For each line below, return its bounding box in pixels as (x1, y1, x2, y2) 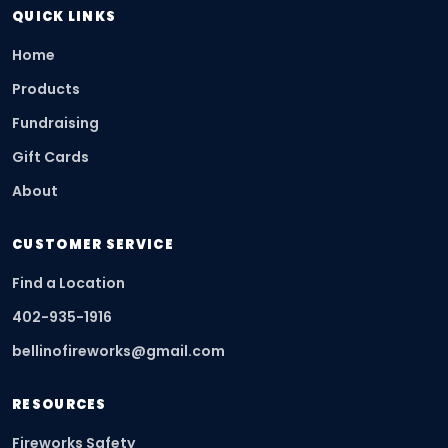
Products (12, 79, 80, 100)
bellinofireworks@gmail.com (12, 341, 225, 362)
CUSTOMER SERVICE (12, 235, 174, 255)
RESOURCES (12, 395, 107, 415)
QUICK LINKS (12, 7, 117, 27)
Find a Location (12, 273, 125, 294)
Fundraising (12, 113, 99, 134)
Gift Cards (12, 147, 89, 168)
